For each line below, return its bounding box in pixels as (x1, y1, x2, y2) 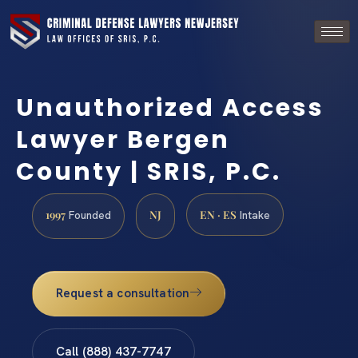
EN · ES (200, 207, 237, 221)
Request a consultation (55, 285, 190, 302)
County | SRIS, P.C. (16, 154, 281, 189)
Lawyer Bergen (16, 122, 230, 157)
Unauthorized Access (16, 90, 324, 125)
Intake (237, 208, 270, 222)
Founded (66, 208, 111, 222)
